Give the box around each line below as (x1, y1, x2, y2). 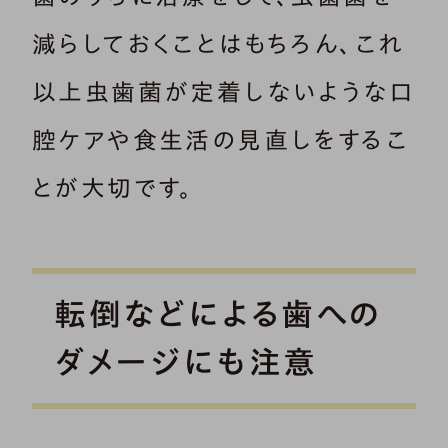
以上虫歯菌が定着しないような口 (32, 79, 415, 104)
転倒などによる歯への (54, 298, 383, 331)
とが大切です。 (32, 175, 194, 200)
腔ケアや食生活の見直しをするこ (32, 127, 409, 152)
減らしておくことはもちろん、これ (32, 31, 405, 56)
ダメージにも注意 (54, 346, 318, 379)
